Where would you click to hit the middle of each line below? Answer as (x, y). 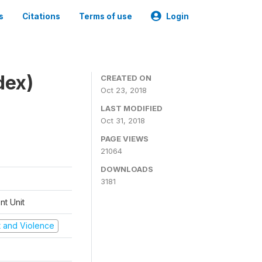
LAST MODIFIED (132, 108)
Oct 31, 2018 (123, 120)
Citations (41, 16)
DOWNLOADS (127, 169)
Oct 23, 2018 (124, 90)
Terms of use (106, 16)
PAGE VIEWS (125, 139)
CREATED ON (126, 78)
